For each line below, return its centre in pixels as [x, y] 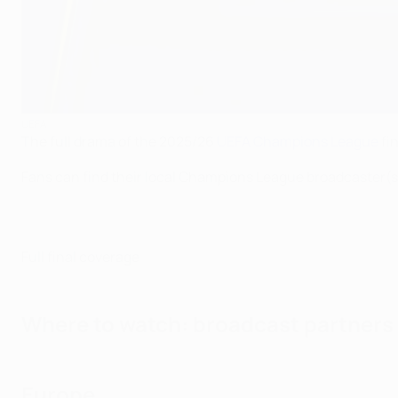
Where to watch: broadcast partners [207, 324]
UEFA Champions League [298, 142]
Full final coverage [80, 257]
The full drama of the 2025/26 [119, 142]
